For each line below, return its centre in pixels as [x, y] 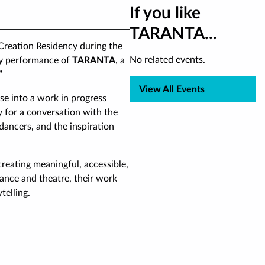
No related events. [167, 60]
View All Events [172, 90]
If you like [165, 13]
